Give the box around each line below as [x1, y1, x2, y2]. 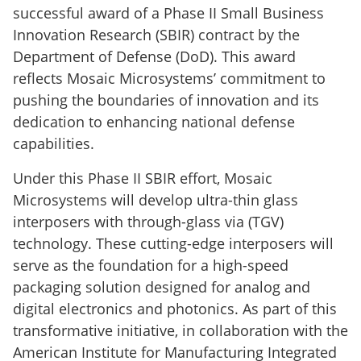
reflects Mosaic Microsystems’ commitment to [13, 68, 326, 88]
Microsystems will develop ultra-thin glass [13, 189, 298, 210]
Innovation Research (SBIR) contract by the [13, 24, 300, 44]
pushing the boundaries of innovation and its [13, 89, 319, 110]
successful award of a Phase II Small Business [13, 2, 324, 23]
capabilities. [13, 133, 94, 153]
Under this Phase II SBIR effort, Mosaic [13, 168, 272, 188]
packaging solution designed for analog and [13, 276, 310, 297]
